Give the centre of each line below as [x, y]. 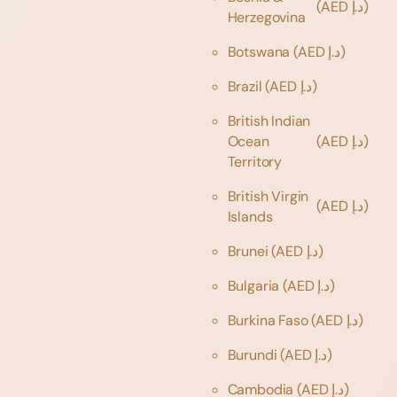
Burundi [254, 354]
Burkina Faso [269, 320]
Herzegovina [268, 17]
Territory [256, 161]
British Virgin [268, 196]
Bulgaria [255, 285]
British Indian [269, 121]
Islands [252, 216]
